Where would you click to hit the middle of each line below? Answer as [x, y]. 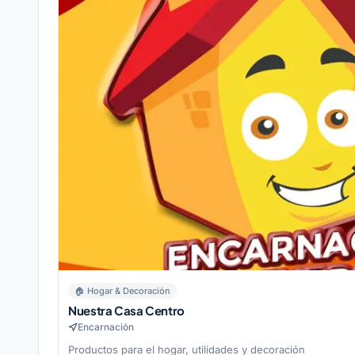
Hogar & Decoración [129, 291]
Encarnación [106, 327]
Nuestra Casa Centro [126, 311]
